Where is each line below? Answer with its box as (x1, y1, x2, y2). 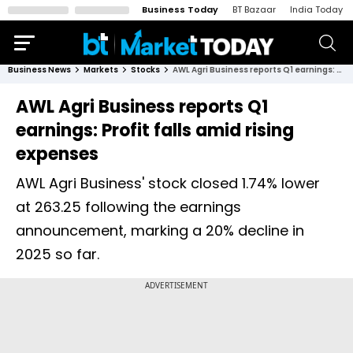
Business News (8, 64, 71, 76)
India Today (290, 3, 343, 16)
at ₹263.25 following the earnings (16, 197, 241, 217)
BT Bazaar (232, 3, 276, 16)
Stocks (131, 64, 160, 76)
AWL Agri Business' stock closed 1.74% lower (16, 173, 320, 193)
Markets (84, 64, 118, 76)
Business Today (142, 3, 218, 16)
